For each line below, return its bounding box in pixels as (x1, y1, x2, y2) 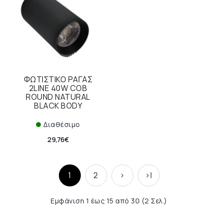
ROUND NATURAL (26, 91, 91, 102)
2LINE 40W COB (29, 83, 88, 93)
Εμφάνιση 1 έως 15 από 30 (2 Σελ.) (51, 196, 167, 205)
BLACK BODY (34, 100, 82, 111)
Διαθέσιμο (43, 120, 80, 129)
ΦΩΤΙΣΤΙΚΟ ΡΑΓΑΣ (23, 74, 93, 85)
